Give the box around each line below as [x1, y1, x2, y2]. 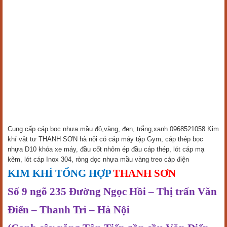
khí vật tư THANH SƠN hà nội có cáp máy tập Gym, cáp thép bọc [8, 135, 203, 143]
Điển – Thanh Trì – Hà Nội [8, 204, 130, 216]
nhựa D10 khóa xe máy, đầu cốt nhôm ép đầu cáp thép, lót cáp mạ [8, 145, 204, 153]
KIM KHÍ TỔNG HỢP [8, 167, 111, 179]
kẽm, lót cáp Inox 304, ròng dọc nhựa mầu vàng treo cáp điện [8, 156, 191, 163]
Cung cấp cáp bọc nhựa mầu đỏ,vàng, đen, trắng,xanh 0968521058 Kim [8, 125, 219, 133]
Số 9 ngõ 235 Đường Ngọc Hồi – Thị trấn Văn [8, 185, 217, 198]
